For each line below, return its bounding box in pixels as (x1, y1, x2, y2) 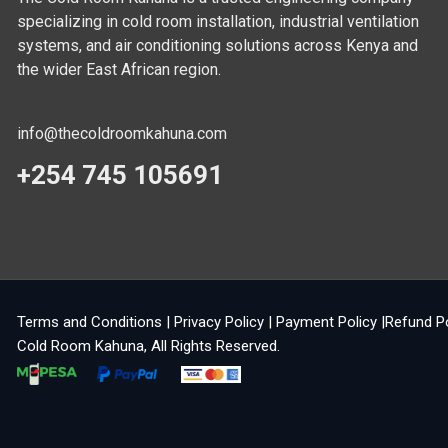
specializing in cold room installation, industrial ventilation (17, 12, 419, 31)
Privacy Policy (174, 313, 264, 331)
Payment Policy (276, 313, 377, 331)
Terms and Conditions (17, 313, 162, 331)
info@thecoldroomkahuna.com (17, 124, 227, 143)
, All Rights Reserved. (144, 337, 280, 355)
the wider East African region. (17, 60, 221, 79)
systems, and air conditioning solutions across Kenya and (17, 36, 418, 55)
